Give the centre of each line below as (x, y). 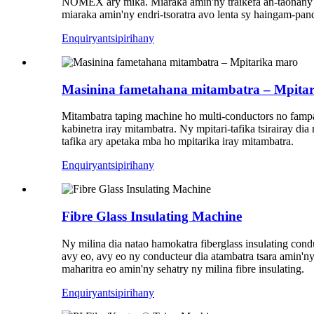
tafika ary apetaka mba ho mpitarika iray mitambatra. (178, 142)
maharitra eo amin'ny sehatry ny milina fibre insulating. (183, 268)
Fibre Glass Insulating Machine (152, 216)
